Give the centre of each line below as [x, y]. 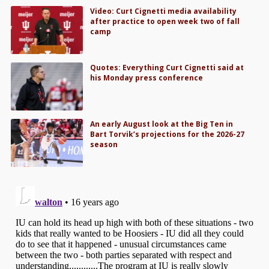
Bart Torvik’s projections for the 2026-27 [168, 134]
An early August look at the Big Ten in [162, 124]
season [104, 145]
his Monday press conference [147, 78]
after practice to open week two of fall [165, 21]
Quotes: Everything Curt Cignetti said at [167, 68]
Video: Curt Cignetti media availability [164, 11]
